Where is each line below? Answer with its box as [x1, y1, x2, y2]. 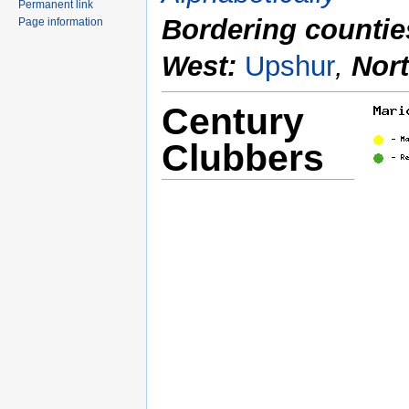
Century [162, 100, 304, 142]
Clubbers [162, 136, 324, 179]
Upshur [245, 50, 335, 83]
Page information [18, 16, 103, 29]
